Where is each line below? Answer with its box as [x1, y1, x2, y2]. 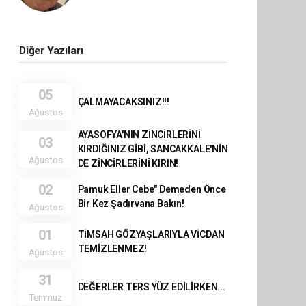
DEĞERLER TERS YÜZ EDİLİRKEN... [77, 281, 225, 292]
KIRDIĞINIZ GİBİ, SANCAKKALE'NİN [77, 143, 228, 154]
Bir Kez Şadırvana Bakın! [77, 198, 184, 209]
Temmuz [29, 292, 62, 303]
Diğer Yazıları [19, 44, 83, 57]
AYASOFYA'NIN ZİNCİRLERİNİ [77, 129, 201, 140]
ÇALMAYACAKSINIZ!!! [77, 96, 170, 107]
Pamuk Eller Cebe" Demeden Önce [77, 184, 226, 195]
